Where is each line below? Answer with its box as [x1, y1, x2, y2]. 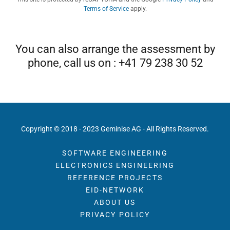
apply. [128, 5, 147, 12]
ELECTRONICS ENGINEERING [55, 161, 175, 169]
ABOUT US [94, 198, 136, 206]
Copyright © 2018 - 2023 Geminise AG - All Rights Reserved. [21, 125, 209, 133]
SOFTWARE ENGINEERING [62, 149, 168, 157]
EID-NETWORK [86, 186, 144, 194]
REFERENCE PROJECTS [67, 174, 163, 182]
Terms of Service [83, 5, 129, 12]
